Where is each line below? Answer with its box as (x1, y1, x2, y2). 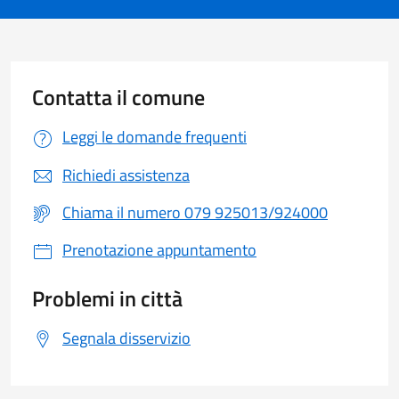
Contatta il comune (32, 81, 205, 114)
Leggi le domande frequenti (62, 124, 247, 150)
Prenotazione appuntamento (62, 237, 256, 263)
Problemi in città (32, 281, 183, 314)
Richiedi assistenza (62, 161, 190, 187)
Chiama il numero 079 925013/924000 (62, 199, 328, 225)
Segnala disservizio (62, 324, 191, 350)
